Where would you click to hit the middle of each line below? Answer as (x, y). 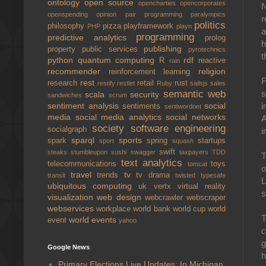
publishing (166, 49)
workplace (115, 209)
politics (210, 25)
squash (185, 141)
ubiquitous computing (93, 186)
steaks (59, 152)
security (147, 94)
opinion (111, 14)
